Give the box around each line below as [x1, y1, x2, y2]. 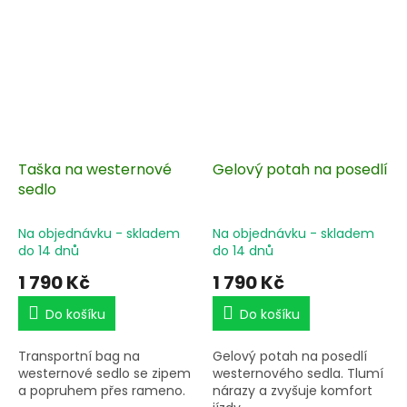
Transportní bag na [18, 346, 140, 365]
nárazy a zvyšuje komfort [213, 381, 372, 400]
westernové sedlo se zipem [18, 363, 191, 382]
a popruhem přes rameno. [18, 381, 185, 400]
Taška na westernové [18, 158, 172, 180]
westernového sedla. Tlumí [213, 363, 383, 382]
